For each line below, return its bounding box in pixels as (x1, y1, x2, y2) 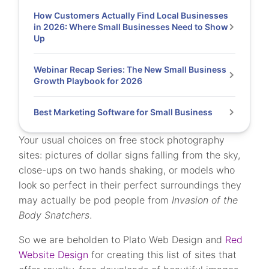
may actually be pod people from (19, 194, 172, 206)
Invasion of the (172, 194, 238, 206)
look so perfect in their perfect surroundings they (19, 179, 242, 191)
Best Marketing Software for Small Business (34, 107, 213, 117)
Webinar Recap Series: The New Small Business (34, 64, 227, 74)
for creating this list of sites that (88, 249, 237, 261)
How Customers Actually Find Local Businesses (34, 10, 229, 20)
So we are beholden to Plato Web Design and (19, 234, 226, 246)
